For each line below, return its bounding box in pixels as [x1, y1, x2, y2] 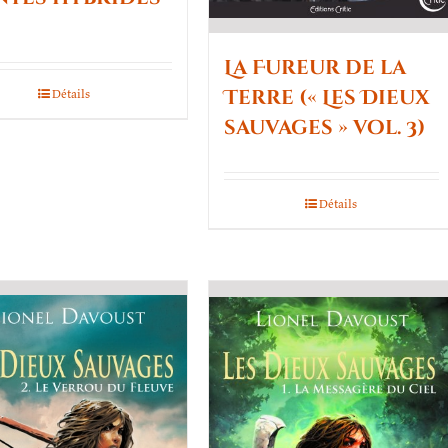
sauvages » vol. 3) [223, 113, 425, 141]
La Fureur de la [223, 53, 406, 81]
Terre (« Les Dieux [223, 83, 430, 111]
